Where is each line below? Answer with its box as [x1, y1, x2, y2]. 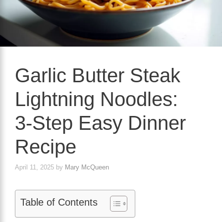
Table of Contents [20, 197, 98, 208]
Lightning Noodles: [15, 88, 178, 110]
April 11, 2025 [15, 164, 54, 171]
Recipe [15, 135, 76, 158]
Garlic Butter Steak [15, 64, 180, 86]
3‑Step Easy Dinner [15, 111, 186, 134]
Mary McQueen [65, 164, 109, 171]
